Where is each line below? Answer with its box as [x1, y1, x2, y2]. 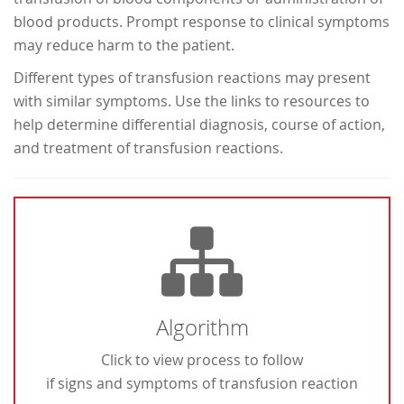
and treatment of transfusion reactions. [14, 137, 283, 158]
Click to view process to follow [101, 349, 303, 370]
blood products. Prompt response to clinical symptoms [14, 11, 390, 32]
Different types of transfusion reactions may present [14, 67, 371, 87]
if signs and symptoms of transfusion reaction [46, 372, 358, 393]
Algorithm [155, 312, 249, 342]
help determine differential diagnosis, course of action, [14, 114, 385, 134]
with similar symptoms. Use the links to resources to [14, 90, 370, 111]
